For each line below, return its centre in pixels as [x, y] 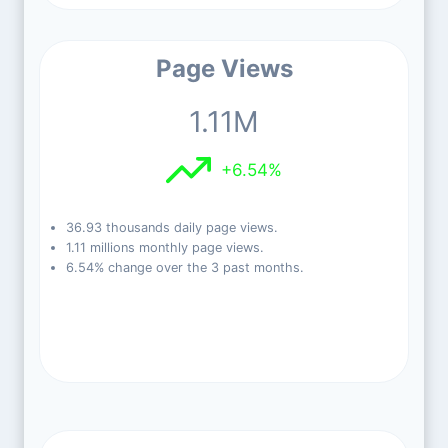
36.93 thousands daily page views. [171, 227]
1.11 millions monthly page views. [164, 247]
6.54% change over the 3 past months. [184, 267]
